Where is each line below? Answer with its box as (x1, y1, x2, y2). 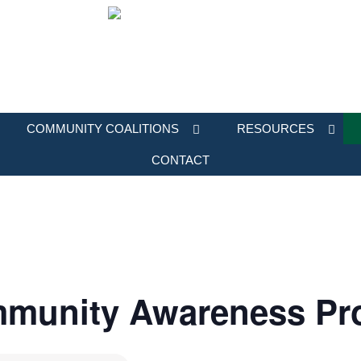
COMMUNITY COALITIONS (26, 122, 179, 135)
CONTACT (151, 153, 210, 167)
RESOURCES (236, 122, 314, 135)
